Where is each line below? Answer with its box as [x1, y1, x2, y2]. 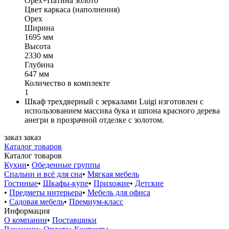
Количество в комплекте [25, 78, 110, 87]
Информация [4, 206, 50, 215]
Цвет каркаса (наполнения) [25, 5, 120, 14]
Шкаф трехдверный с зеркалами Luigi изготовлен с [25, 97, 203, 106]
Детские [135, 178, 164, 188]
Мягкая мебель [87, 169, 139, 178]
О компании [4, 215, 47, 224]
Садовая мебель [9, 197, 64, 206]
